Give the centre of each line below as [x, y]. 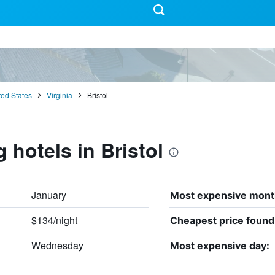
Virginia [59, 95]
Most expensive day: [219, 245]
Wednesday [57, 245]
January [48, 195]
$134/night [54, 220]
